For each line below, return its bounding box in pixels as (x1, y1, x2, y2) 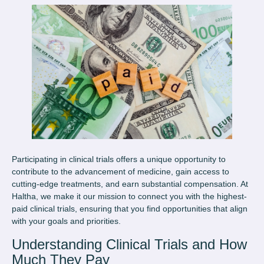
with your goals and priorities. (12, 216, 121, 226)
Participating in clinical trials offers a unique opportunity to (12, 154, 226, 164)
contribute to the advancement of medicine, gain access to (12, 166, 229, 176)
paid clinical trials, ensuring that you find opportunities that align (12, 203, 247, 213)
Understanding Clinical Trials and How (12, 236, 247, 252)
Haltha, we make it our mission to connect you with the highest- (12, 191, 247, 201)
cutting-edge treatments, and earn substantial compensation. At (12, 179, 248, 189)
